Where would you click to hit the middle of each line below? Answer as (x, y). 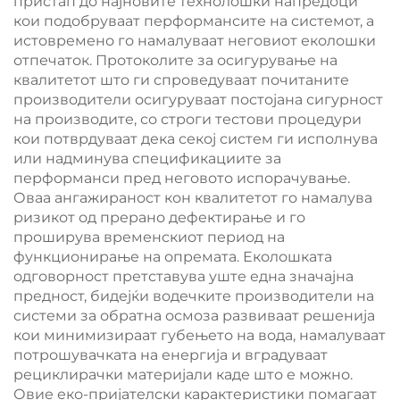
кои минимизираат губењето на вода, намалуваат (200, 335)
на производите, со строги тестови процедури (187, 119)
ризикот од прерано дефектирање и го (159, 217)
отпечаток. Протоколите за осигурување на (175, 60)
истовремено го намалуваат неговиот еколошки (195, 41)
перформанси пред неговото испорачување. (182, 178)
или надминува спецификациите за (147, 158)
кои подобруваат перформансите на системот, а (194, 21)
